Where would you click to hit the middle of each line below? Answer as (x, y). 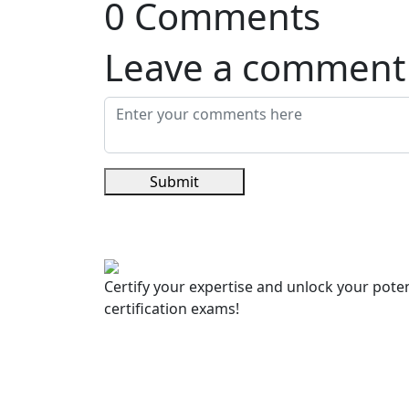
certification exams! (172, 309)
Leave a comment (255, 68)
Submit (174, 182)
